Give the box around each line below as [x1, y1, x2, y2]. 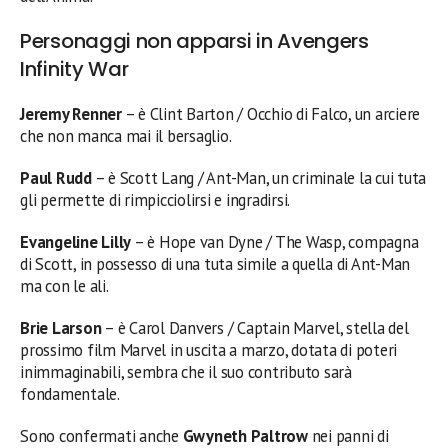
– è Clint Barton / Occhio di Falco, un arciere [121, 103, 421, 125]
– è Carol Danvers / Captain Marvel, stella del [101, 317, 409, 339]
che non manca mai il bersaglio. [20, 125, 232, 147]
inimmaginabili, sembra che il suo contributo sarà [20, 361, 352, 383]
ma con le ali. [20, 275, 109, 297]
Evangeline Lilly [20, 231, 132, 253]
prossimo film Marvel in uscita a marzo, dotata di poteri [20, 339, 398, 361]
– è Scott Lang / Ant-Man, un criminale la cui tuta [91, 167, 427, 189]
